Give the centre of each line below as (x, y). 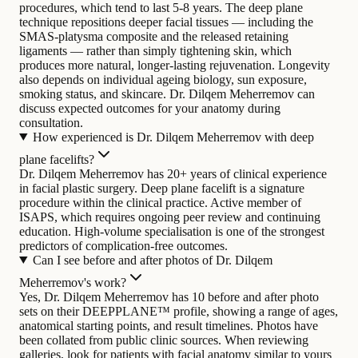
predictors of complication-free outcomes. (123, 245)
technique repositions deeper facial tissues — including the (166, 22)
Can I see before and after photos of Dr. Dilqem (152, 260)
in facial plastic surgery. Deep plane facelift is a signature (162, 188)
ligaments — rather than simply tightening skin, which (155, 50)
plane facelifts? (57, 159)
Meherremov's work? (73, 282)
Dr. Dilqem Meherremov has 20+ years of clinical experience (173, 173)
